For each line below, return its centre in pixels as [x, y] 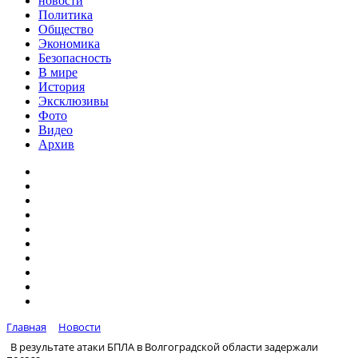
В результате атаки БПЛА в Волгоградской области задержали [164, 346]
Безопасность [75, 58]
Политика [66, 15]
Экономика [69, 44]
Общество [66, 29]
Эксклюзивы [74, 101]
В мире [58, 72]
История [62, 87]
